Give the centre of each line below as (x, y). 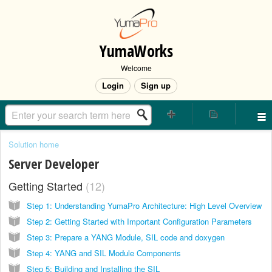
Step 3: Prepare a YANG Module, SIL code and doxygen (126, 237)
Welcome (136, 68)
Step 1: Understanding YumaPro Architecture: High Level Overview (144, 205)
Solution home (34, 144)
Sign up (155, 85)
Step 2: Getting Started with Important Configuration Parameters (139, 221)
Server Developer (54, 164)
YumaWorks (136, 51)
